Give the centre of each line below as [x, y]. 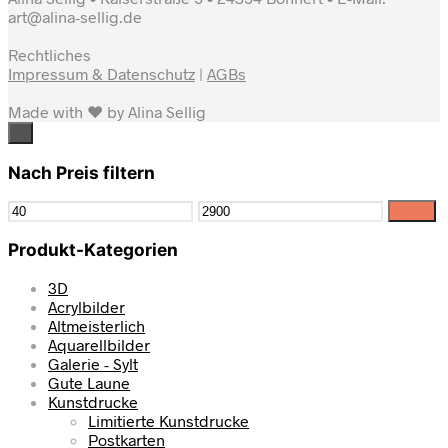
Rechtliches [49, 55]
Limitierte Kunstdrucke [168, 420]
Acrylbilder [86, 306]
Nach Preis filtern [81, 172]
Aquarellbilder [99, 344]
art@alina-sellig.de [75, 17]
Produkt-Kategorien [93, 250]
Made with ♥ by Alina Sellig [107, 112]
